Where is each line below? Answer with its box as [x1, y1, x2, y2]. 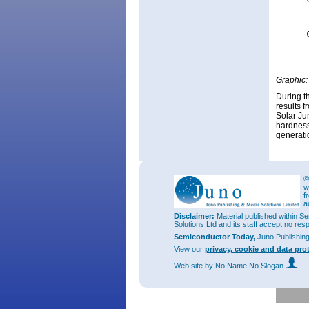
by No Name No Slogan [205, 261, 286, 270]
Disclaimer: [174, 212, 215, 220]
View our [174, 245, 205, 253]
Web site [174, 261, 205, 270]
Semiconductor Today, [174, 232, 257, 241]
